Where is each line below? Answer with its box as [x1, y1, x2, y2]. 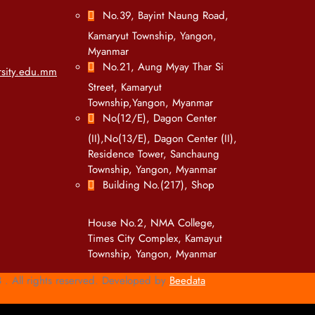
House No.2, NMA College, [88, 215, 215, 231]
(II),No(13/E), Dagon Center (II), [88, 131, 237, 146]
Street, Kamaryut [88, 79, 162, 95]
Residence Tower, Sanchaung [88, 146, 219, 162]
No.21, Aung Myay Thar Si [103, 59, 224, 75]
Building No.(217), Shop [103, 177, 214, 193]
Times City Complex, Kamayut [88, 231, 222, 246]
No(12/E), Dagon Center [103, 110, 217, 126]
